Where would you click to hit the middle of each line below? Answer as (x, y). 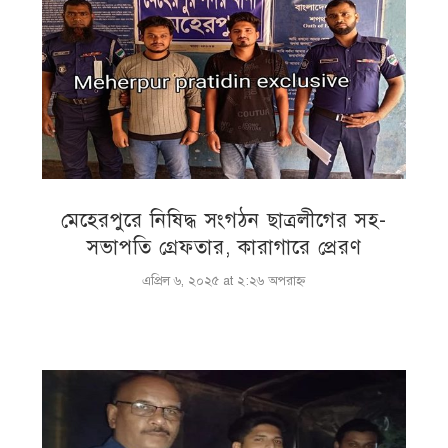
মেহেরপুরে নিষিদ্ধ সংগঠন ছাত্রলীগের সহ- (224, 220)
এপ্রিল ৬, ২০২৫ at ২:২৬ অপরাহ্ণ (224, 280)
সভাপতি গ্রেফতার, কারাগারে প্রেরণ (224, 247)
